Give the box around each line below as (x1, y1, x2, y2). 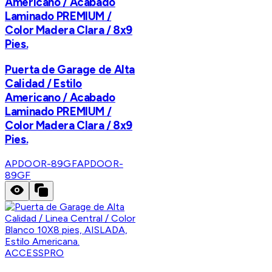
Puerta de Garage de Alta (5, 63, 135, 77)
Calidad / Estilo (5, 76, 83, 91)
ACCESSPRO (5, 246, 64, 259)
